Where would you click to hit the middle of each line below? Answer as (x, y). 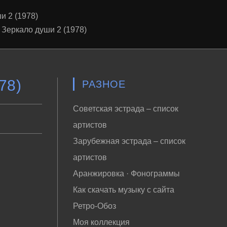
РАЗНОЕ (104, 84)
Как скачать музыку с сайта (123, 190)
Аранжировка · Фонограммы (126, 174)
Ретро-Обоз (94, 206)
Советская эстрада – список (125, 109)
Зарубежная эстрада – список (129, 141)
